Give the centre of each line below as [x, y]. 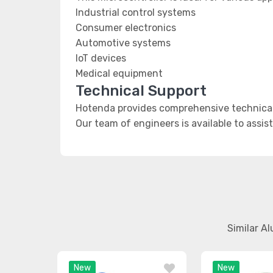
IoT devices [101, 58]
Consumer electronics [126, 28]
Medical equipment [119, 73]
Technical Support [141, 91]
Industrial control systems [136, 12]
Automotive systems [123, 43]
